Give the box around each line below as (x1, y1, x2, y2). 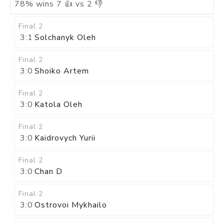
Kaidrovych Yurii (34, 132, 95, 143)
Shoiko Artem (34, 65, 89, 76)
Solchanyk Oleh (34, 32, 96, 43)
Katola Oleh (34, 99, 82, 110)
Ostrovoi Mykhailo (34, 199, 107, 210)
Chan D (34, 166, 62, 177)
